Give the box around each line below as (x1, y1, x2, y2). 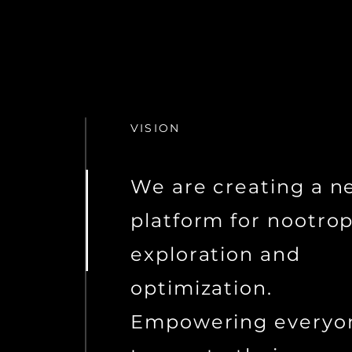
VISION (130, 121, 181, 135)
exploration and (130, 243, 301, 266)
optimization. (130, 277, 273, 299)
